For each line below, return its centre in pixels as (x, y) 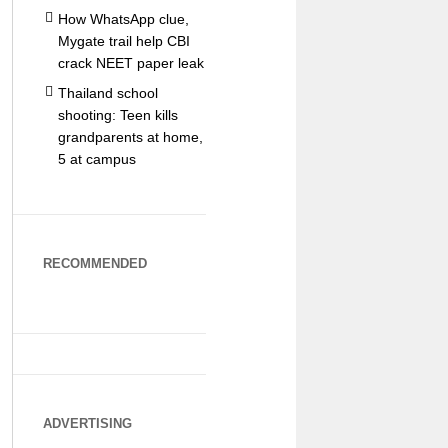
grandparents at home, (130, 137)
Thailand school (107, 93)
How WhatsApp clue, (123, 19)
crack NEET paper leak (130, 63)
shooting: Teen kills (117, 115)
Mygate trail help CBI (123, 41)
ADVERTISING (87, 423)
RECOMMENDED (94, 263)
